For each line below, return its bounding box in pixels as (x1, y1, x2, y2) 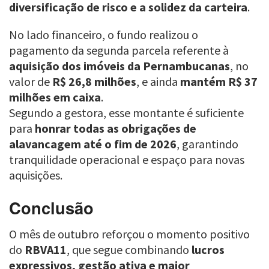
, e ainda (136, 74, 180, 89)
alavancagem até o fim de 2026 (9, 136, 177, 152)
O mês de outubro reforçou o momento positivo (9, 226, 250, 242)
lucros (192, 242, 225, 258)
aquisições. (9, 168, 62, 183)
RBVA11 (25, 242, 67, 258)
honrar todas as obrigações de (35, 121, 196, 136)
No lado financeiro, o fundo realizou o (9, 27, 198, 43)
